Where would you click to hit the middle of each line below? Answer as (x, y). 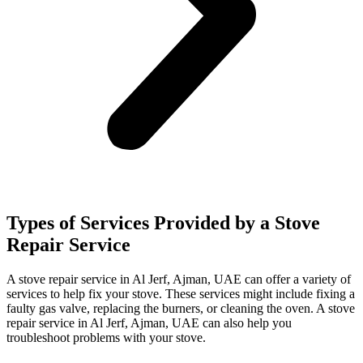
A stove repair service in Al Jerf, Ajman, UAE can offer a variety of (179, 280)
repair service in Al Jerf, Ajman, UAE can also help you (149, 323)
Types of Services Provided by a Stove (163, 223)
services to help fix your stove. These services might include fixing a (181, 294)
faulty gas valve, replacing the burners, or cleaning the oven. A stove (181, 309)
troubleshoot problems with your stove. (106, 338)
